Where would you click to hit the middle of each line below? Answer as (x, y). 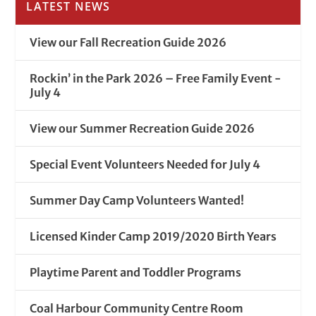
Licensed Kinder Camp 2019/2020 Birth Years (153, 236)
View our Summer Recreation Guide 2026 (142, 128)
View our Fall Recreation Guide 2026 (128, 42)
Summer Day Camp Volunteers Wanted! (137, 200)
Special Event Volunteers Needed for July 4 (145, 164)
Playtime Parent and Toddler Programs (136, 272)
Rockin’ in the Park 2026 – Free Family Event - (156, 78)
